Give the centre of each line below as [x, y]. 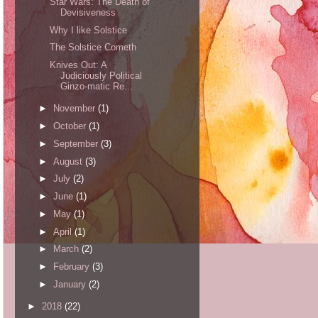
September [77, 143]
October [71, 126]
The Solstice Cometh [93, 48]
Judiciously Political [102, 76]
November [75, 109]
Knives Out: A [78, 65]
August [69, 161]
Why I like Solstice [89, 30]
